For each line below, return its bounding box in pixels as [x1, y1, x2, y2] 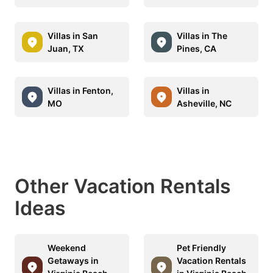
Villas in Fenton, [48, 85, 113, 96]
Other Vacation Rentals [15, 174, 231, 198]
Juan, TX [48, 43, 84, 54]
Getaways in [48, 255, 99, 266]
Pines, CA [177, 43, 216, 54]
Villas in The [177, 30, 227, 41]
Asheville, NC [177, 98, 232, 108]
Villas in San [48, 30, 98, 41]
